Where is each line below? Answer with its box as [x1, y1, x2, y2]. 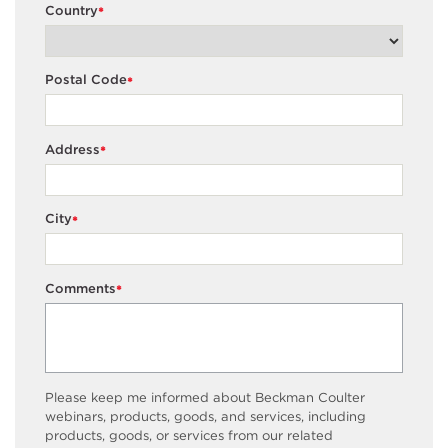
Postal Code [45, 72, 127, 88]
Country [45, 2, 98, 18]
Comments [45, 280, 116, 296]
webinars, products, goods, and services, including [45, 408, 366, 424]
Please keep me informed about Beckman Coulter [45, 389, 365, 405]
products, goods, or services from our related [45, 427, 333, 443]
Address [45, 141, 100, 157]
